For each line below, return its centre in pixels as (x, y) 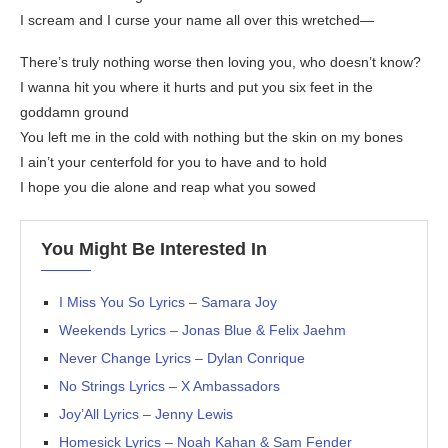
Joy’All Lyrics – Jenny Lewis (146, 414)
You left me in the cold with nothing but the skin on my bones (211, 137)
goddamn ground (74, 112)
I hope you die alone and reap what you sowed (168, 187)
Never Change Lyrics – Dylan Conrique (182, 358)
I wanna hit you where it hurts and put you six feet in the (196, 87)
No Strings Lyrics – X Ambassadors (169, 386)
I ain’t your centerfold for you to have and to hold (173, 162)
